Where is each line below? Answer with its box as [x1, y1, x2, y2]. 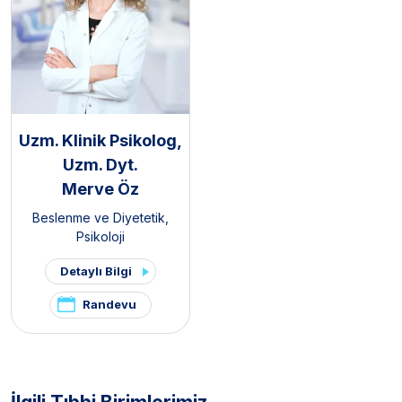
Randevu [83, 297, 136, 312]
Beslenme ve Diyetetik [32, 210, 165, 226]
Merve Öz [62, 179, 139, 199]
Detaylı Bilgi [60, 264, 132, 279]
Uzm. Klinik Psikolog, [19, 131, 182, 151]
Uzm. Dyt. [63, 155, 138, 175]
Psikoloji [76, 229, 125, 245]
